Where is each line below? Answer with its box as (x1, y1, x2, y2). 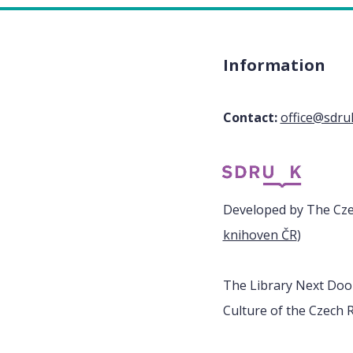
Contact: (222, 108, 277, 126)
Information (222, 54, 325, 76)
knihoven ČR (222, 225, 297, 243)
